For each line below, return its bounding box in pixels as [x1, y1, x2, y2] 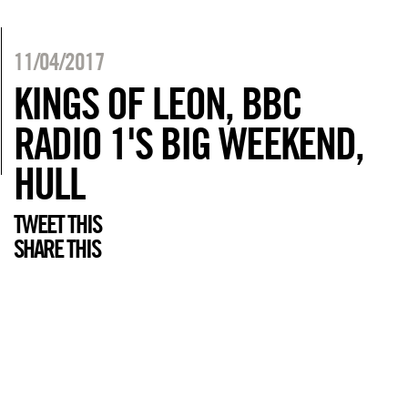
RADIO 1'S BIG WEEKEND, [14, 117, 364, 169]
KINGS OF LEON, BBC [14, 76, 302, 129]
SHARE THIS [14, 233, 101, 264]
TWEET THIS [14, 209, 102, 240]
